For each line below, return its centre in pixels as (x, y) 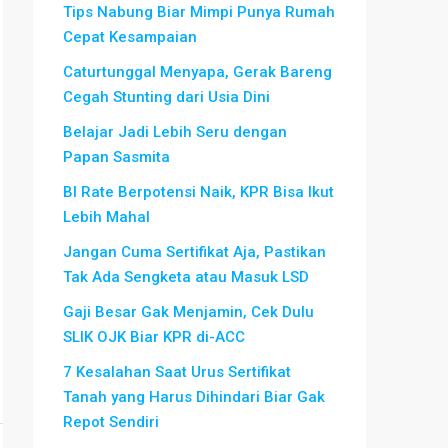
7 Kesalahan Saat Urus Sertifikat (177, 372)
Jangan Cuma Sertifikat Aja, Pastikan (194, 252)
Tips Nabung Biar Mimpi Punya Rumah (199, 12)
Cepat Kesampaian (130, 37)
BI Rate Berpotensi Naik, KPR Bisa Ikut (198, 192)
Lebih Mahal (106, 217)
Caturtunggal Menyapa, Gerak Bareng (197, 72)
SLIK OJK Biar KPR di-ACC (154, 337)
